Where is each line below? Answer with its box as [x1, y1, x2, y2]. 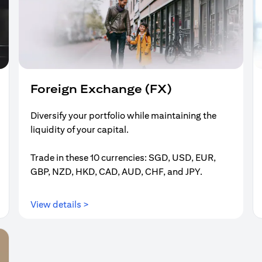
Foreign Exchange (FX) [30, 82, 172, 96]
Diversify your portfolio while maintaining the [30, 110, 216, 122]
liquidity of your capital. [30, 124, 129, 136]
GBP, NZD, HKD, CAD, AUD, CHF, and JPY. [30, 166, 202, 178]
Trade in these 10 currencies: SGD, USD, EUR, [30, 152, 216, 164]
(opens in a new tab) [88, 198, 171, 210]
